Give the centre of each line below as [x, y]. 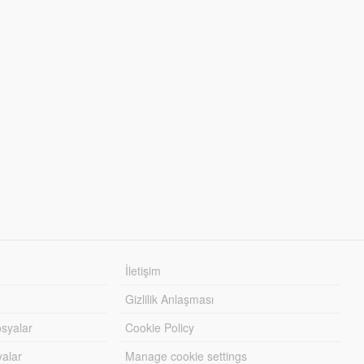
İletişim [143, 270]
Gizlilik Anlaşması [170, 299]
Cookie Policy [160, 327]
